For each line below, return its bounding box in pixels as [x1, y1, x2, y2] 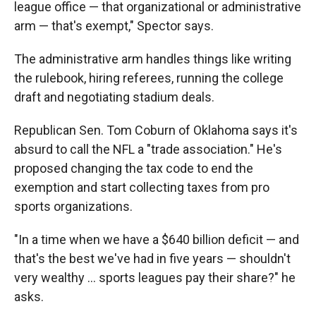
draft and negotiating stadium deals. [14, 89, 214, 104]
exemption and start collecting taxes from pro [14, 179, 269, 195]
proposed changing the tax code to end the [14, 160, 253, 176]
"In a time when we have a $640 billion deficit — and [14, 231, 299, 247]
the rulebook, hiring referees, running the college [14, 70, 284, 85]
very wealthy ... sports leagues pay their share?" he [14, 269, 296, 285]
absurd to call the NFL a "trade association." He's [14, 141, 282, 157]
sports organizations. [14, 198, 133, 214]
